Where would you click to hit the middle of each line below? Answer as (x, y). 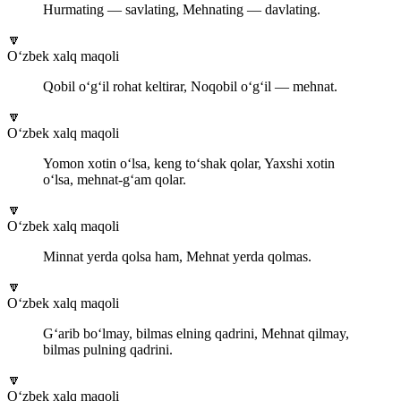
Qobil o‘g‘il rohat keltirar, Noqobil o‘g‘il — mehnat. (190, 87)
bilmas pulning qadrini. (108, 350)
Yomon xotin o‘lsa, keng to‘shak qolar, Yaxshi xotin (189, 164)
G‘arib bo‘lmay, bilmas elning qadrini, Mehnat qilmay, (196, 334)
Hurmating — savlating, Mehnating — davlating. (182, 10)
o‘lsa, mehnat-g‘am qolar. (115, 180)
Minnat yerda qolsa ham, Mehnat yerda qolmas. (177, 257)
